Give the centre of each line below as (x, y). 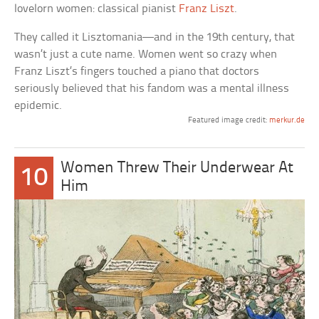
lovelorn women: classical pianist (97, 9)
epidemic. (38, 106)
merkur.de (287, 120)
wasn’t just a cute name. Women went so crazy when (146, 54)
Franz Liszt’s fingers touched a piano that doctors (137, 72)
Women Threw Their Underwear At (177, 168)
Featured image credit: (228, 120)
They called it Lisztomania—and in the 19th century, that (155, 37)
